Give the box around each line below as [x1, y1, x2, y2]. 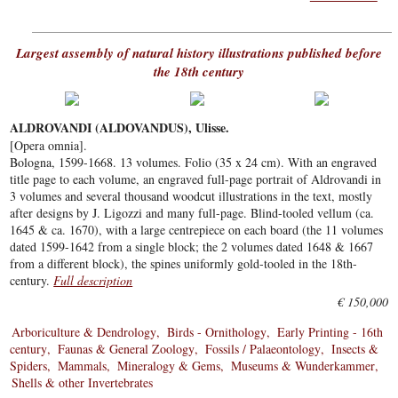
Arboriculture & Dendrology [12, 323, 157, 341]
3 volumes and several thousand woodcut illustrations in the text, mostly [10, 187, 373, 205]
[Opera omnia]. [10, 137, 88, 155]
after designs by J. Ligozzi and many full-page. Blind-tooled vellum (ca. [10, 204, 375, 222]
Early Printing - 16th [277, 323, 384, 341]
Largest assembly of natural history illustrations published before [16, 44, 382, 63]
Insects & [331, 340, 379, 358]
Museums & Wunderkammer [231, 357, 376, 375]
